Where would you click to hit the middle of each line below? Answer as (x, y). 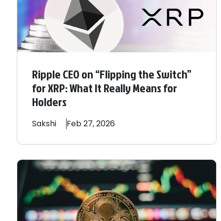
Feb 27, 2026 (91, 124)
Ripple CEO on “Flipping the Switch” (112, 74)
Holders (49, 102)
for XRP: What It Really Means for (105, 88)
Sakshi (44, 124)
